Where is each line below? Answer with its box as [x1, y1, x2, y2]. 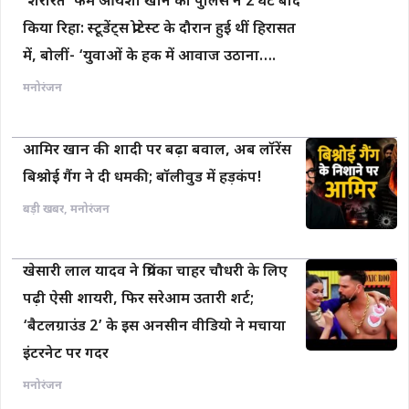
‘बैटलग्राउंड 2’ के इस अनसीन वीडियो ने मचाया [23, 318, 286, 337]
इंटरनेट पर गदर [23, 345, 109, 364]
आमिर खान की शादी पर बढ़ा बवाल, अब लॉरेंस [23, 142, 291, 161]
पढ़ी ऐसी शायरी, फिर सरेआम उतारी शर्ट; [23, 290, 254, 309]
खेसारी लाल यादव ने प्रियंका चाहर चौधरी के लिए [23, 263, 288, 282]
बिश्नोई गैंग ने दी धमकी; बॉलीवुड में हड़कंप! [23, 169, 262, 188]
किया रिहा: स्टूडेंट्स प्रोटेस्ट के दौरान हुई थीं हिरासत [23, 20, 296, 39]
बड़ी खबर [23, 203, 64, 217]
